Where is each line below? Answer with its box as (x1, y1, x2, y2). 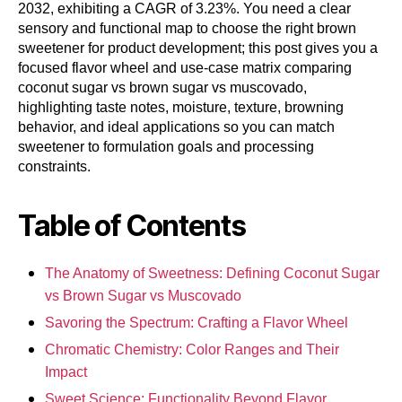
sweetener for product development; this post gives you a (18, 40, 378, 57)
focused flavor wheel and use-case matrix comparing (18, 60, 352, 76)
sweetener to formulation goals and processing (18, 139, 314, 155)
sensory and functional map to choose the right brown (18, 21, 356, 37)
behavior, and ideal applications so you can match (18, 119, 335, 135)
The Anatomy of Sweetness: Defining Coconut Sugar (45, 266, 380, 282)
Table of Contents (18, 208, 246, 244)
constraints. (18, 159, 91, 175)
